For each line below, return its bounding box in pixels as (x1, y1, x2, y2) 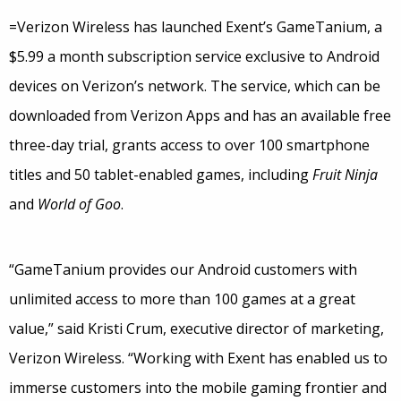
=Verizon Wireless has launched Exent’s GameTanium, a (9, 17, 382, 38)
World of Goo (38, 194, 121, 215)
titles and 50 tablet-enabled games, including (9, 165, 312, 185)
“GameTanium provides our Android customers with (9, 260, 357, 280)
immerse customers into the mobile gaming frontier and (9, 378, 387, 398)
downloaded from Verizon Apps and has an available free (9, 106, 391, 126)
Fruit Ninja (312, 165, 378, 185)
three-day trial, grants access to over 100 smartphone (9, 135, 370, 156)
